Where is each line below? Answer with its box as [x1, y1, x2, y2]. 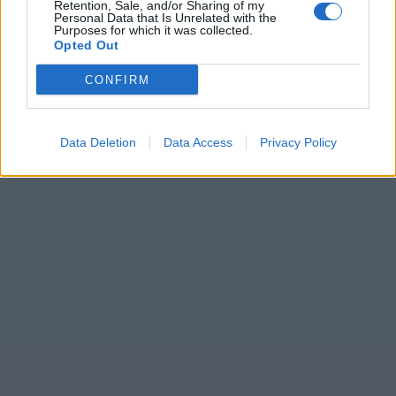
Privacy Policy [259, 135, 337, 149]
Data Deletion [59, 135, 136, 149]
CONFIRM [84, 72, 150, 87]
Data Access [163, 135, 232, 149]
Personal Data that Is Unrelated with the [54, 11, 277, 25]
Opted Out [54, 38, 119, 52]
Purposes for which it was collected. [54, 23, 253, 37]
